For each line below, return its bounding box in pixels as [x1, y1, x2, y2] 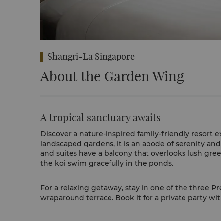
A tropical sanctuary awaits [40, 111, 161, 124]
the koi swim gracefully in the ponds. [40, 159, 173, 168]
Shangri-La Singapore [47, 51, 135, 62]
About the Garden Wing [40, 68, 184, 85]
